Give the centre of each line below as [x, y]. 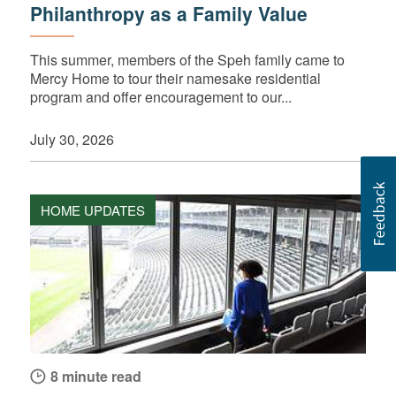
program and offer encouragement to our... [160, 97]
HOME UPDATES [92, 210]
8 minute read [95, 377]
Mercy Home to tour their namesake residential [175, 79]
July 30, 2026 [72, 140]
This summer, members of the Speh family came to [187, 60]
